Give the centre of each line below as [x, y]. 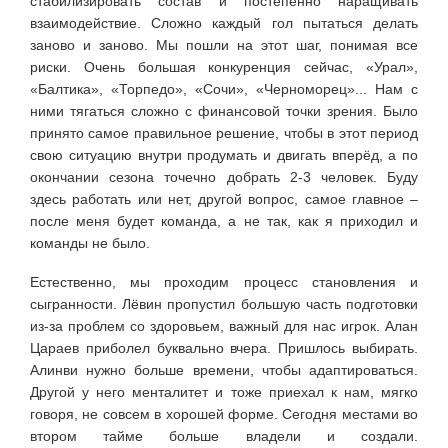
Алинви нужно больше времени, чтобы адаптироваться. [224, 369]
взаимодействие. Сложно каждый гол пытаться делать [224, 22]
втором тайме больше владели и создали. [224, 435]
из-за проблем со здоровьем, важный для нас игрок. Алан [224, 325]
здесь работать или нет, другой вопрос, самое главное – [224, 198]
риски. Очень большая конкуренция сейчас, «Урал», [224, 66]
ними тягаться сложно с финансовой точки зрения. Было [224, 110]
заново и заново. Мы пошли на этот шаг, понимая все [224, 44]
